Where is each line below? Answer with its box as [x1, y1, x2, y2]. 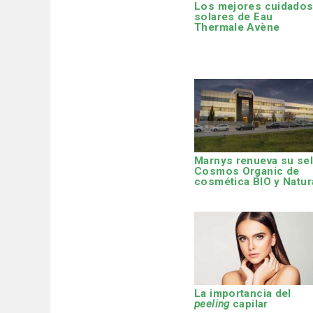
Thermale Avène [194, 21, 280, 34]
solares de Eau [194, 10, 273, 24]
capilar [229, 298, 268, 311]
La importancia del [194, 287, 291, 300]
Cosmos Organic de [194, 164, 300, 177]
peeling [194, 298, 230, 311]
